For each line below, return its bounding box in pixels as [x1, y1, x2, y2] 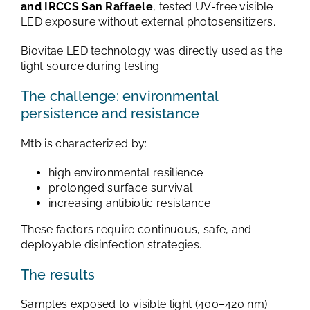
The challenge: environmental [21, 87, 219, 104]
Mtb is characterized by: [21, 136, 147, 150]
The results [21, 266, 95, 283]
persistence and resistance [21, 104, 200, 122]
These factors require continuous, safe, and [21, 222, 252, 236]
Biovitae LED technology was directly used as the [21, 44, 283, 57]
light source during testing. [21, 59, 162, 73]
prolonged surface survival [48, 181, 193, 194]
